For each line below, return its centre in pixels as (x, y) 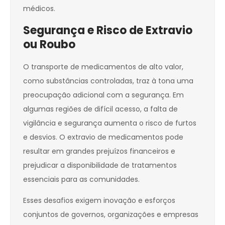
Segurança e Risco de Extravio (108, 31)
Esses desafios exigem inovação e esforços (99, 201)
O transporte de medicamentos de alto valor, (103, 67)
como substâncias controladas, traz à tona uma (108, 81)
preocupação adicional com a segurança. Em (103, 95)
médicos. (39, 9)
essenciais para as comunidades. (81, 180)
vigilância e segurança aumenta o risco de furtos (110, 123)
